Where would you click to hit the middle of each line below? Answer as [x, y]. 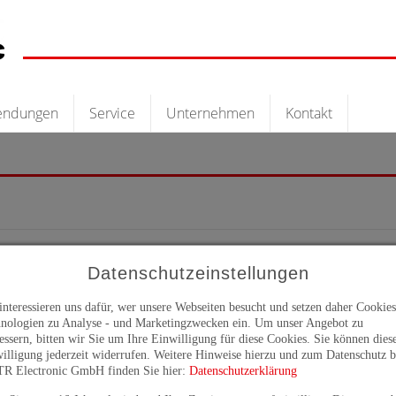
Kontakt [309, 113]
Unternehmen [210, 113]
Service [112, 113]
